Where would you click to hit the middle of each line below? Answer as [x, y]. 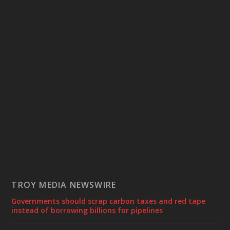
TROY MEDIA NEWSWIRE [64, 185]
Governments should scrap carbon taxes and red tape [109, 201]
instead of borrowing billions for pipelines [87, 210]
